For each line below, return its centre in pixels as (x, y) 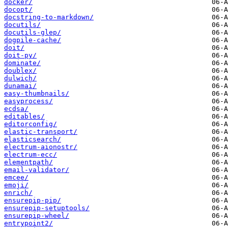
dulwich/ (20, 78)
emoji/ (16, 185)
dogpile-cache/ (33, 40)
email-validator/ (37, 170)
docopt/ (18, 10)
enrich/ (18, 193)
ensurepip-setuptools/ (47, 208)
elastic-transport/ (41, 132)
